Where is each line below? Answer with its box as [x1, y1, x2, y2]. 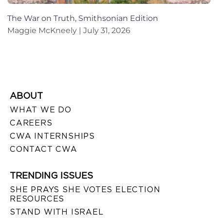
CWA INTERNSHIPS [10, 131, 95, 141]
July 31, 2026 [81, 25, 130, 35]
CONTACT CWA [10, 144, 77, 154]
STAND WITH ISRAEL [10, 207, 104, 217]
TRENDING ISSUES [10, 170, 93, 181]
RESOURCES [10, 194, 65, 203]
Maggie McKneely [7, 25, 79, 35]
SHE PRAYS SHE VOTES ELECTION [10, 184, 161, 194]
